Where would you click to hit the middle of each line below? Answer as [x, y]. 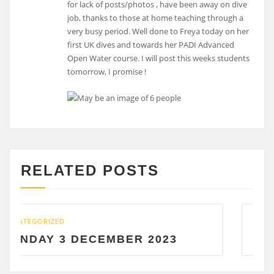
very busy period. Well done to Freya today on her [158, 31]
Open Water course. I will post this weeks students [159, 58]
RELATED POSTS [90, 171]
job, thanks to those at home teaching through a [156, 18]
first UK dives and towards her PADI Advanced [151, 45]
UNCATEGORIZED [208, 221]
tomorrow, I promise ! [107, 72]
